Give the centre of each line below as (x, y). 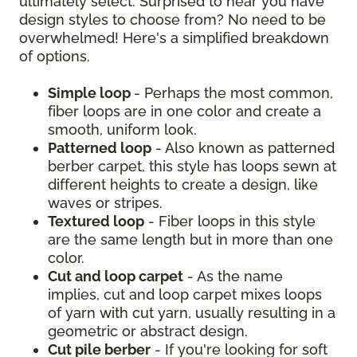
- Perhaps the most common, (233, 92)
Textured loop (96, 221)
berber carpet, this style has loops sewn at (192, 166)
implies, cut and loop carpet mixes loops (185, 294)
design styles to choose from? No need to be (173, 19)
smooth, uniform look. (122, 129)
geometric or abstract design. (150, 331)
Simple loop (91, 92)
